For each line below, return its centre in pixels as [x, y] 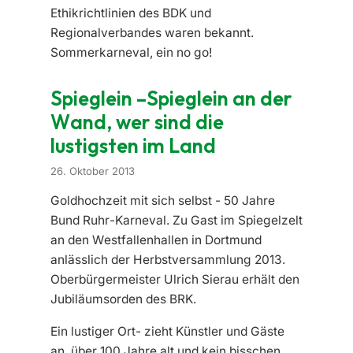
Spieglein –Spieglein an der [171, 98]
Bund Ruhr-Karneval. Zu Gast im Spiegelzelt [176, 220]
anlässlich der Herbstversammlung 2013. [168, 260]
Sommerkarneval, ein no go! [131, 52]
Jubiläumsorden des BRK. [123, 299]
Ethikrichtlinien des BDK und [131, 13]
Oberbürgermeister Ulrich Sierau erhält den [175, 279]
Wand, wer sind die [137, 122]
